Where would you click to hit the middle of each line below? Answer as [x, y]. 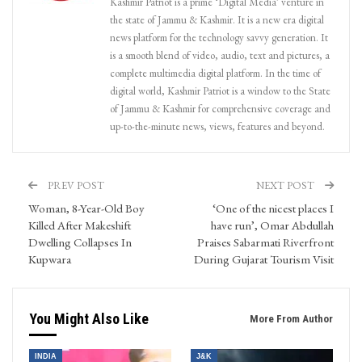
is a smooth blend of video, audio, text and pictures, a [220, 55]
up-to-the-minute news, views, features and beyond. [217, 126]
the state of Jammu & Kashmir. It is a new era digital [217, 19]
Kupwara [50, 259]
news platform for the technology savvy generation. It [219, 37]
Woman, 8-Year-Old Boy [86, 208]
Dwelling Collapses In [80, 242]
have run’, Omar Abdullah [272, 225]
